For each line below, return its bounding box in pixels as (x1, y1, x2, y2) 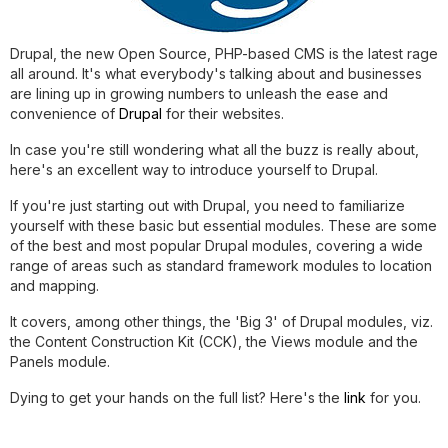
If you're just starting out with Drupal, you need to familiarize (10, 197, 405, 214)
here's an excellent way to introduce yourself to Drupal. (10, 161, 378, 178)
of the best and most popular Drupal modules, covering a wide (10, 237, 423, 254)
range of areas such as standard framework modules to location (10, 257, 432, 274)
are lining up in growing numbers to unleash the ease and (10, 85, 388, 102)
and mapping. (10, 277, 99, 294)
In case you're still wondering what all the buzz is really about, (10, 141, 419, 158)
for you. (366, 389, 421, 406)
